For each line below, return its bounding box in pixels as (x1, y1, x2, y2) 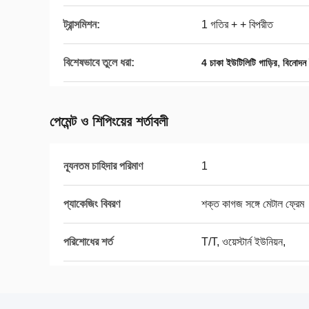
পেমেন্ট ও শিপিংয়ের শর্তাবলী (50, 114, 168, 129)
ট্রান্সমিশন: (63, 19, 100, 30)
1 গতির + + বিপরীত (201, 19, 273, 30)
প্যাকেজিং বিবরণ (63, 198, 120, 210)
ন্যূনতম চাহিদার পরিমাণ (63, 160, 143, 172)
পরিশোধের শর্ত (63, 236, 113, 248)
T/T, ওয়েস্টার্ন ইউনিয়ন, (201, 236, 286, 248)
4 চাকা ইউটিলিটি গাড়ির (201, 57, 277, 68)
